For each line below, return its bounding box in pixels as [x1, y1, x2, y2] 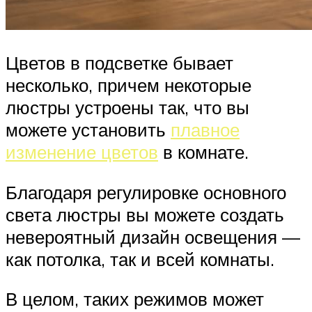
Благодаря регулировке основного [6, 180, 286, 203]
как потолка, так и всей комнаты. [6, 247, 274, 270]
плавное [171, 118, 240, 141]
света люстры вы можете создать [6, 203, 284, 226]
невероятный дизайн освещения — [6, 225, 300, 248]
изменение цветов [6, 141, 158, 164]
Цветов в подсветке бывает [6, 52, 233, 75]
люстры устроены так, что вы [6, 96, 249, 119]
